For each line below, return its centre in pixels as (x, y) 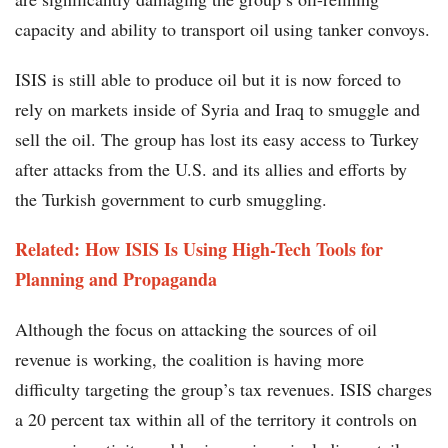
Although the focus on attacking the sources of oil (196, 329)
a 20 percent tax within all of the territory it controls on (216, 419)
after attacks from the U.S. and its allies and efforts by (211, 169)
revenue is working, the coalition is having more (189, 359)
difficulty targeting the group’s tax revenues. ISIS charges (223, 389)
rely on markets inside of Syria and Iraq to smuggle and (217, 109)
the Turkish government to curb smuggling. (171, 199)
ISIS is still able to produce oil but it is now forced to (208, 79)
